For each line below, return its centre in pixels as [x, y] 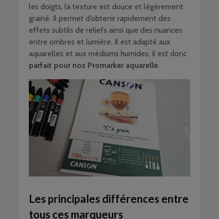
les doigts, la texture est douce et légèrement [106, 6]
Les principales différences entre [109, 199]
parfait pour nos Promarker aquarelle [93, 65]
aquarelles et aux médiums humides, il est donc [108, 53]
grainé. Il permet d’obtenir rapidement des [100, 18]
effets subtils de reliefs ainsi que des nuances [106, 30]
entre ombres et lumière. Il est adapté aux [100, 42]
